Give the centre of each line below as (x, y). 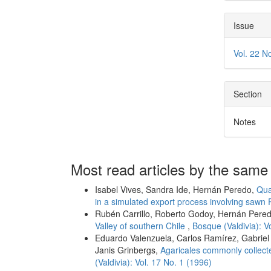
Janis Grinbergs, (128, 250)
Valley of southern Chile (141, 226)
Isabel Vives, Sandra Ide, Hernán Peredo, (176, 190)
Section (248, 94)
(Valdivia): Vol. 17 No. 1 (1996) (153, 262)
